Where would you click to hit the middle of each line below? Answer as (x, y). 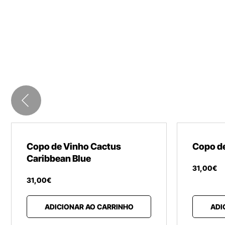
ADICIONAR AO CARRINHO (89, 206)
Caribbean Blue (59, 158)
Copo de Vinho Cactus (74, 146)
